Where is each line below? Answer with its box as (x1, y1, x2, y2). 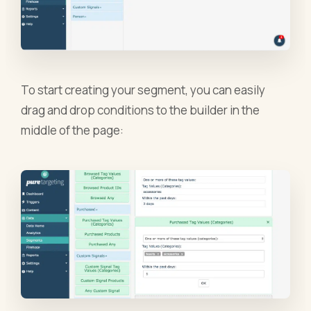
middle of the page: (21, 122, 124, 139)
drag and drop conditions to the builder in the (21, 102, 260, 119)
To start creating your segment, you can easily (21, 82, 266, 99)
